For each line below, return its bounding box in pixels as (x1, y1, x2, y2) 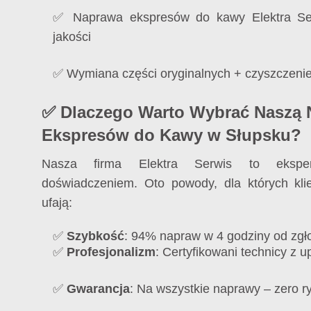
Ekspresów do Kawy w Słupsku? (42, 125, 301, 144)
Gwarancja (67, 281, 130, 296)
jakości (53, 29, 91, 44)
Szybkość (67, 228, 124, 243)
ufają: (42, 195, 72, 210)
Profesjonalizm (67, 244, 155, 259)
